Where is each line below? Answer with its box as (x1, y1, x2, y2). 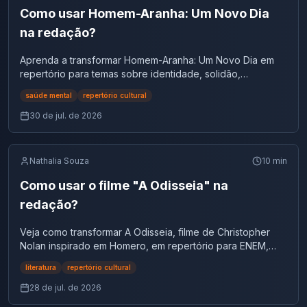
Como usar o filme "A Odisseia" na (20, 178, 228, 193)
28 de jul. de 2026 (29, 282, 101, 293)
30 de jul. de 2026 (29, 110, 102, 121)
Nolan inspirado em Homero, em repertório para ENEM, (20, 240, 269, 251)
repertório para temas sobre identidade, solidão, (20, 68, 241, 79)
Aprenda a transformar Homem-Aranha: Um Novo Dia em (20, 54, 274, 66)
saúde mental (25, 91, 72, 99)
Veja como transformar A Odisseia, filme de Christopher (20, 226, 270, 238)
